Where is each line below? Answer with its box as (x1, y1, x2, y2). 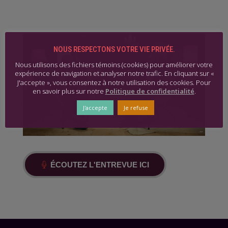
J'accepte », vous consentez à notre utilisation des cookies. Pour (17, 77, 211, 87)
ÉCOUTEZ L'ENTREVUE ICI (50, 160, 149, 169)
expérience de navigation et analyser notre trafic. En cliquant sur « (14, 69, 214, 78)
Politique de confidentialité (105, 87, 194, 96)
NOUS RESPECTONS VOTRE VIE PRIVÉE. (53, 44, 175, 54)
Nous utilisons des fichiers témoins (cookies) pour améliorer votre (15, 60, 213, 69)
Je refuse (123, 104, 148, 112)
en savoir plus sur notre (32, 87, 105, 96)
